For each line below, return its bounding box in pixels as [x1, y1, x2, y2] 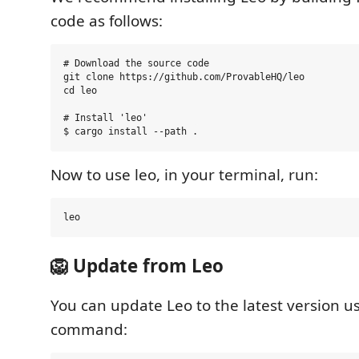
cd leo [63, 85, 97, 96]
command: [50, 319, 127, 340]
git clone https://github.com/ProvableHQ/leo [63, 71, 305, 83]
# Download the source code [63, 58, 209, 69]
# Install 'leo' [63, 112, 147, 123]
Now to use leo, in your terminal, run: [50, 164, 318, 185]
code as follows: [50, 10, 163, 31]
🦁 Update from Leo [50, 252, 224, 278]
